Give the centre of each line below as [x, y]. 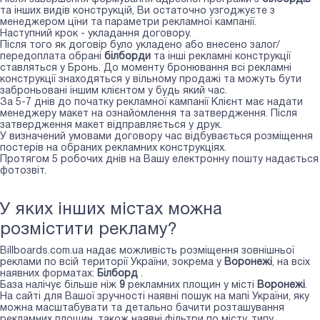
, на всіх [291, 262]
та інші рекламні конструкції [221, 56]
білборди [127, 56]
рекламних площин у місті [191, 285]
